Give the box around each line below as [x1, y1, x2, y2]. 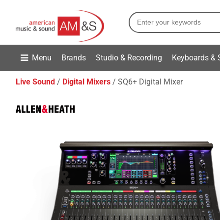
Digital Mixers [62, 77, 110, 86]
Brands [61, 53, 86, 62]
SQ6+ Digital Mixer [118, 77, 183, 86]
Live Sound [16, 77, 55, 86]
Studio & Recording [96, 53, 162, 62]
